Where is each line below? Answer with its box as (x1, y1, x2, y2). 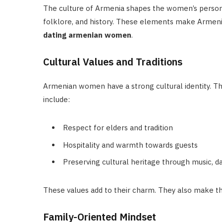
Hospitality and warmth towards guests (63, 140, 198, 150)
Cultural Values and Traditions (43, 55, 182, 69)
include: (43, 95, 70, 105)
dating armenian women (43, 30, 131, 40)
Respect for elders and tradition (63, 123, 173, 133)
